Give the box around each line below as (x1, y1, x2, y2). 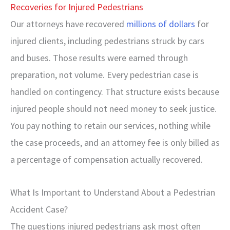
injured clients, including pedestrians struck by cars (10, 34, 204, 47)
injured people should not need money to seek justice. (10, 102, 217, 114)
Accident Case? (10, 203, 68, 215)
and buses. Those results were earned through (10, 51, 188, 64)
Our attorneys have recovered (10, 17, 124, 30)
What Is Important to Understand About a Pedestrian (10, 186, 215, 198)
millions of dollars (124, 17, 195, 30)
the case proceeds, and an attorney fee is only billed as (10, 136, 220, 148)
